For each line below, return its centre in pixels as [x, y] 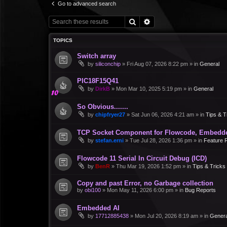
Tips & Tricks [209, 166]
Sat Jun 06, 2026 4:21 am [163, 114]
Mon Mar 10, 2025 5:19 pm [149, 88]
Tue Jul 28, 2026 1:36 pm [161, 140]
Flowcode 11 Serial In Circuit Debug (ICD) [142, 158]
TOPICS [63, 40]
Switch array [97, 56]
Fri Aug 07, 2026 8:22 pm [157, 64]
